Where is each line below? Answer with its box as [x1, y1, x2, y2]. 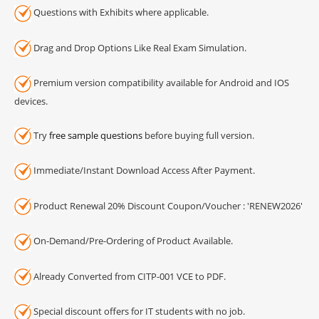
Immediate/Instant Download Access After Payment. [31, 164, 255, 177]
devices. [14, 94, 48, 108]
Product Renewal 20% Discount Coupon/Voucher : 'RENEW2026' [31, 199, 303, 212]
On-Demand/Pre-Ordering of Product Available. [31, 234, 233, 248]
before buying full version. [142, 128, 254, 142]
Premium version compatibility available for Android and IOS [31, 76, 289, 90]
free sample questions [49, 128, 142, 142]
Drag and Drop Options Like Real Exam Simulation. [31, 41, 246, 54]
